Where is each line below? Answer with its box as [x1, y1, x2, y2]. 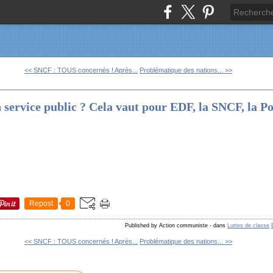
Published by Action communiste [125, 222, 208, 229]
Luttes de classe [227, 222, 270, 229]
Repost [29, 199, 54, 208]
